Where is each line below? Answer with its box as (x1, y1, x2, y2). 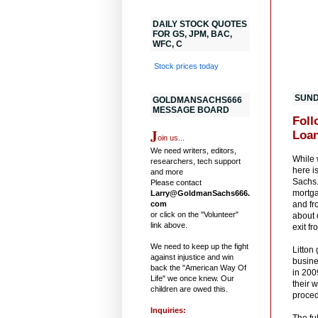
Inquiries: (150, 305, 186, 314)
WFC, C (153, 38, 182, 49)
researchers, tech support (150, 156, 241, 165)
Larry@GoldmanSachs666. (150, 188, 250, 197)
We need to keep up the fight (150, 241, 248, 251)
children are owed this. (150, 284, 228, 293)
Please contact (150, 177, 202, 187)
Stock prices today (154, 61, 219, 70)
